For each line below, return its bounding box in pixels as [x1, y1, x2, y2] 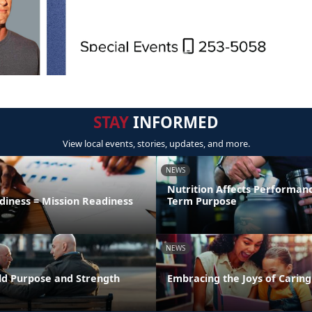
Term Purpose [167, 194, 237, 208]
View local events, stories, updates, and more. [62, 137, 250, 150]
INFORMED [129, 111, 219, 134]
